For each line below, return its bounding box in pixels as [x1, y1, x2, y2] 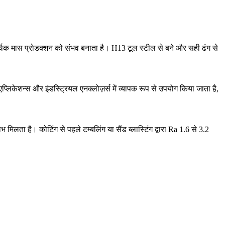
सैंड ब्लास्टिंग [116, 125, 153, 134]
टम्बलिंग [83, 125, 105, 134]
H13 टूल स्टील [111, 43, 156, 52]
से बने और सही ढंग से [156, 43, 218, 52]
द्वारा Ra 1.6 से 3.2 [153, 125, 209, 134]
